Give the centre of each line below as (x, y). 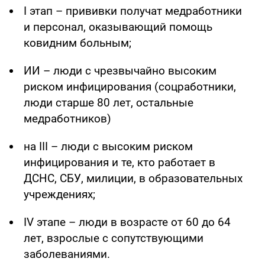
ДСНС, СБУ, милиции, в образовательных (133, 178)
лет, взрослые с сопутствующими (114, 238)
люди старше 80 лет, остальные (109, 102)
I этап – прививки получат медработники (133, 11)
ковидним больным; (77, 43)
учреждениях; (59, 194)
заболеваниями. (67, 254)
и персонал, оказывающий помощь (118, 27)
